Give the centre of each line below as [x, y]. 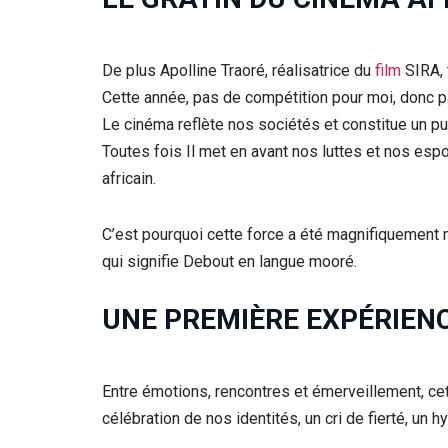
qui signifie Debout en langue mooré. [229, 261]
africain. [129, 179]
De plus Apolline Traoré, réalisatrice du [238, 71]
